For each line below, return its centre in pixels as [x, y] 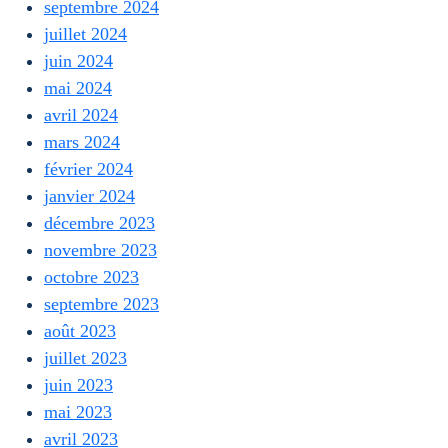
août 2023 [80, 331]
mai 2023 [78, 412]
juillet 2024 [85, 34]
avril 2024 [81, 115]
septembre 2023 [101, 304]
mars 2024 [82, 142]
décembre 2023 [99, 223]
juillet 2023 [85, 358]
